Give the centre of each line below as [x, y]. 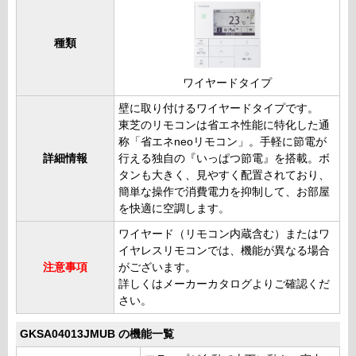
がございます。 [157, 268]
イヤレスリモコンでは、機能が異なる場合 [224, 251]
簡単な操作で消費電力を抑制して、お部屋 [224, 192]
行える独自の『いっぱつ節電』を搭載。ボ [224, 159]
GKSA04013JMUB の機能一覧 [97, 335]
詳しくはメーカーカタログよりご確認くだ [224, 284]
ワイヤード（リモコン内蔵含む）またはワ [224, 234]
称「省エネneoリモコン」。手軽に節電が [222, 142]
